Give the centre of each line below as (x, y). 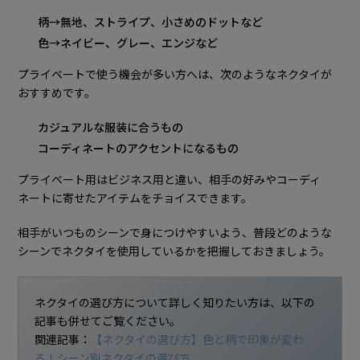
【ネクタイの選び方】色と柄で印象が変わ (198, 339)
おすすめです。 (57, 92)
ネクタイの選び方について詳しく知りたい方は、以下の (175, 302)
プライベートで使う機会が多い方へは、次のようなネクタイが (175, 74)
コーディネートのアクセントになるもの (139, 147)
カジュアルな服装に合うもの (111, 127)
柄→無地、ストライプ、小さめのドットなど (151, 21)
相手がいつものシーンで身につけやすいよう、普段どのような (175, 232)
